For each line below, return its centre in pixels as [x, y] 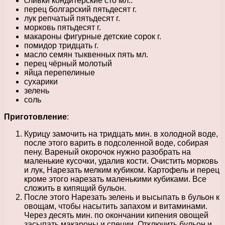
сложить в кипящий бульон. [75, 188]
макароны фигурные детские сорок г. [93, 36]
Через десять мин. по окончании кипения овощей [116, 215]
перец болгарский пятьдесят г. [80, 9]
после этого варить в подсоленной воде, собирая [116, 143]
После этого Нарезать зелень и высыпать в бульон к [122, 197]
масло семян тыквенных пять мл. [86, 54]
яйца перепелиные [60, 72]
